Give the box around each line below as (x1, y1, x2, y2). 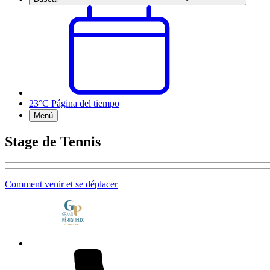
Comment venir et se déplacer (5, 178, 118, 189)
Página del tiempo (51, 98, 119, 108)
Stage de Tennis (5, 133, 101, 149)
